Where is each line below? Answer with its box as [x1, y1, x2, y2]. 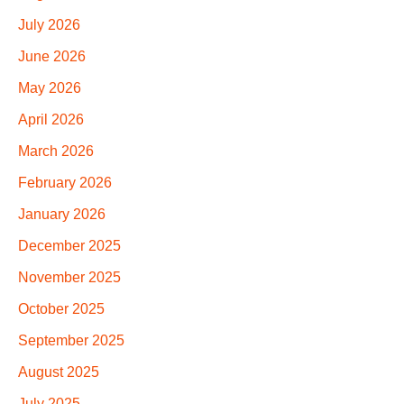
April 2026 [18, 112, 84, 128]
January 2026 [18, 207, 106, 223]
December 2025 [18, 238, 121, 254]
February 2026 [18, 175, 112, 191]
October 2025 [18, 301, 105, 317]
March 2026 [18, 143, 94, 160]
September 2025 [18, 333, 124, 349]
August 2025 [18, 364, 99, 381]
